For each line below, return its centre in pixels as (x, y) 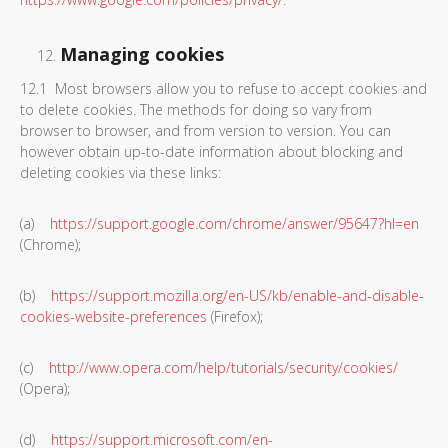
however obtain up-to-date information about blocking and (211, 151)
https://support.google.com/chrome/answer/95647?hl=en (234, 223)
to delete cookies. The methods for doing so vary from (196, 109)
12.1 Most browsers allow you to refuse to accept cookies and (223, 88)
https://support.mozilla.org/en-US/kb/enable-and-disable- (237, 295)
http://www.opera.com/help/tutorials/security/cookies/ (223, 367)
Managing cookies (142, 54)
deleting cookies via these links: (120, 172)
